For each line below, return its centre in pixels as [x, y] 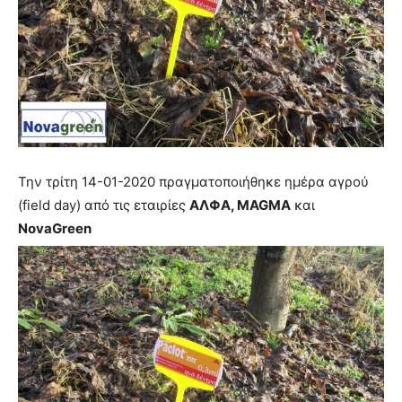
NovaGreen [55, 228]
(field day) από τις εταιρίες [104, 205]
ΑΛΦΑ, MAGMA [240, 205]
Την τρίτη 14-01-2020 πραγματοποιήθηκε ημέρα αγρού [193, 182]
